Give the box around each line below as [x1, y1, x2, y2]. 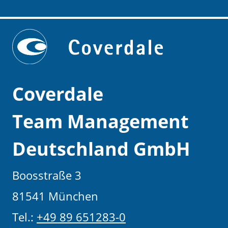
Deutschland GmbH [12, 136, 190, 161]
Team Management [12, 108, 189, 134]
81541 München [12, 188, 98, 204]
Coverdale [12, 81, 103, 106]
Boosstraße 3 [12, 167, 81, 183]
